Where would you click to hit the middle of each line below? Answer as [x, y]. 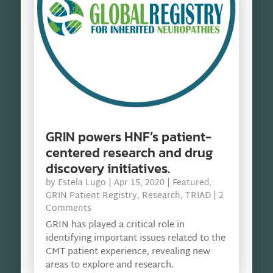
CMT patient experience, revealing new [128, 252]
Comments [68, 208]
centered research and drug [129, 152]
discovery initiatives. [108, 168]
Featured [190, 183]
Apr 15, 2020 [139, 183]
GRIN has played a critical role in [115, 225]
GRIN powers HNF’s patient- [128, 136]
